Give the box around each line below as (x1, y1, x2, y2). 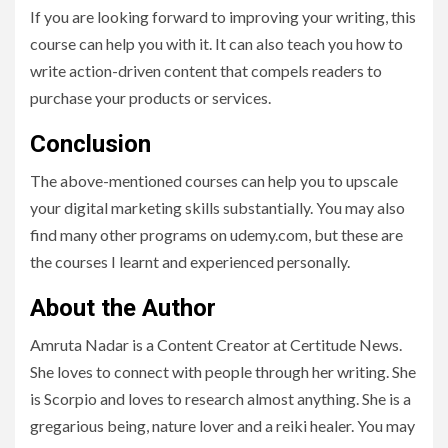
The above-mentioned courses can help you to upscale (30, 171, 398, 191)
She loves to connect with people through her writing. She (30, 362, 416, 382)
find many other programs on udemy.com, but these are (30, 225, 403, 245)
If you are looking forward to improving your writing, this (30, 7, 416, 27)
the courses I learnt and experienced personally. (30, 252, 350, 272)
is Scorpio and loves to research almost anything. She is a (30, 389, 411, 409)
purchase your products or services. (30, 88, 271, 108)
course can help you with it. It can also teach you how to (30, 34, 403, 54)
